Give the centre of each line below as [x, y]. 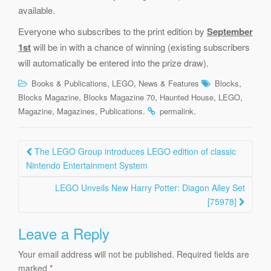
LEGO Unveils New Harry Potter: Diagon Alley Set [150, 187]
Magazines [76, 111]
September [230, 31]
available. [37, 10]
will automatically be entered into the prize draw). [113, 62]
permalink [177, 111]
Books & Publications [69, 83]
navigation [57, 167]
